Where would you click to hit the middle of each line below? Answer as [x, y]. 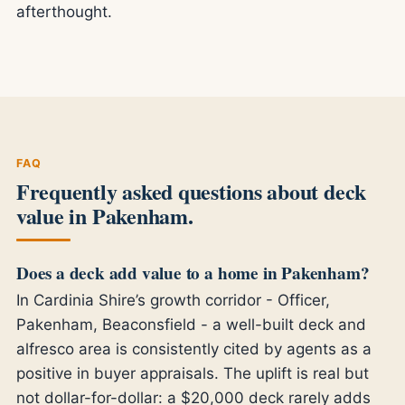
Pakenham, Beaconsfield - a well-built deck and [191, 325]
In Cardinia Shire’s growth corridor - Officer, [173, 301]
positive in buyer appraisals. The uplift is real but [192, 374]
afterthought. [64, 11]
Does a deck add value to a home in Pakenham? [193, 273]
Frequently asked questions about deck [191, 191]
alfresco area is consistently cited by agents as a [193, 349]
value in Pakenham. [104, 215]
